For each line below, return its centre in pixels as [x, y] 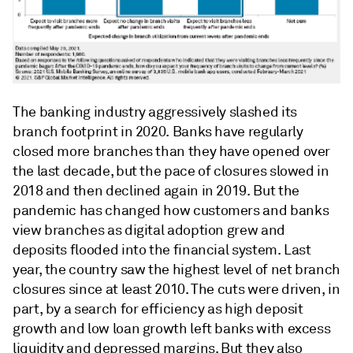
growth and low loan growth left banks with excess [172, 329]
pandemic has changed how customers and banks [171, 211]
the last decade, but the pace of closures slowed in [171, 171]
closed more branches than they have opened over [172, 152]
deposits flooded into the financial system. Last [162, 250]
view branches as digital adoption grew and [149, 230]
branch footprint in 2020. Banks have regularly [158, 132]
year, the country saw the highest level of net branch [176, 270]
